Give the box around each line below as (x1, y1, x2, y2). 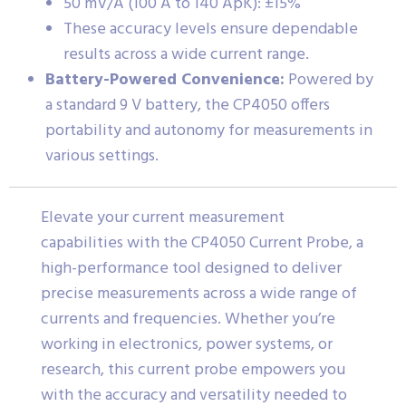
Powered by (285, 66, 373, 93)
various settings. (45, 142, 159, 169)
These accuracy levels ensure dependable (63, 15, 358, 43)
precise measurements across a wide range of (41, 280, 357, 307)
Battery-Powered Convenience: (45, 66, 285, 93)
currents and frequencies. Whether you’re (41, 305, 335, 333)
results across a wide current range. (63, 41, 309, 68)
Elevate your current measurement (41, 204, 285, 231)
